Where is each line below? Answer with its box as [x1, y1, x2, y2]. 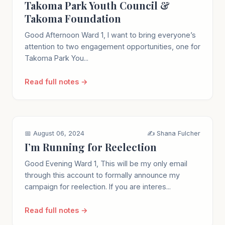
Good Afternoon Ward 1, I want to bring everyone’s [25, 30, 196, 39]
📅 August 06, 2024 [25, 129, 84, 137]
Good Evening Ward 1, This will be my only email [25, 159, 187, 168]
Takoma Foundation [25, 11, 121, 25]
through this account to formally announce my [25, 170, 180, 179]
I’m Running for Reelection [25, 140, 157, 154]
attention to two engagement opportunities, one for [25, 42, 200, 51]
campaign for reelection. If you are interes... [25, 182, 171, 191]
